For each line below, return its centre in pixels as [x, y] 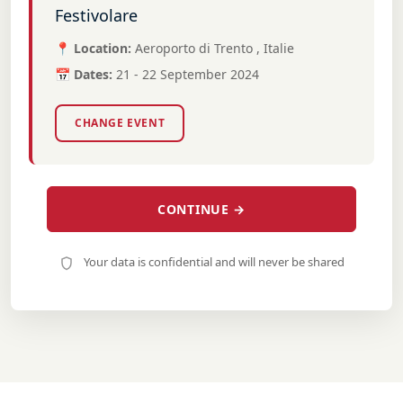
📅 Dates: [84, 74]
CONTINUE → [201, 209]
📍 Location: [93, 48]
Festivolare [96, 15]
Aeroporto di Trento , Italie [215, 48]
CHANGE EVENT [120, 123]
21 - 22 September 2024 [188, 74]
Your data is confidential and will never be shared [212, 262]
